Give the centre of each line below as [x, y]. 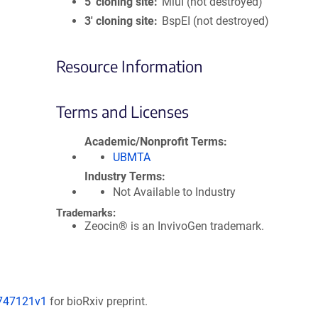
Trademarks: [86, 213]
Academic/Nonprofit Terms [154, 142]
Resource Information [130, 66]
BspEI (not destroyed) [216, 21]
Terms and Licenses [122, 111]
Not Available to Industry [174, 192]
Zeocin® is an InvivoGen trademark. [174, 226]
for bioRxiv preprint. [97, 301]
